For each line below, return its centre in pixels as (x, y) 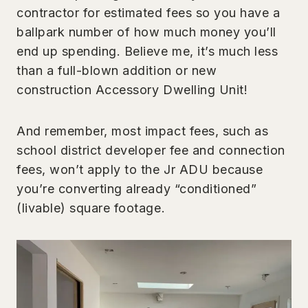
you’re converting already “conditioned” (137, 188)
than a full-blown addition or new (117, 70)
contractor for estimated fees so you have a (148, 12)
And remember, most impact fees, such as (143, 131)
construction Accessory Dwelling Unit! (132, 89)
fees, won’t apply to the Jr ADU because (140, 169)
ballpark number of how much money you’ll (146, 32)
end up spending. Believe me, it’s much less (147, 51)
